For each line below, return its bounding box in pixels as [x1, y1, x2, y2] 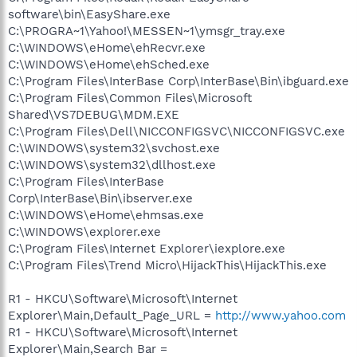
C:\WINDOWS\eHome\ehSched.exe [8, 57, 210, 72]
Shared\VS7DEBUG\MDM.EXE [8, 107, 179, 122]
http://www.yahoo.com [215, 308, 346, 323]
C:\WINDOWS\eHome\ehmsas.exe [8, 207, 204, 222]
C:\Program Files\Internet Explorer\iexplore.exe [8, 241, 285, 256]
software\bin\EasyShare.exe [8, 6, 171, 22]
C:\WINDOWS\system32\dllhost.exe [8, 157, 216, 172]
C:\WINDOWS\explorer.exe [8, 224, 161, 239]
